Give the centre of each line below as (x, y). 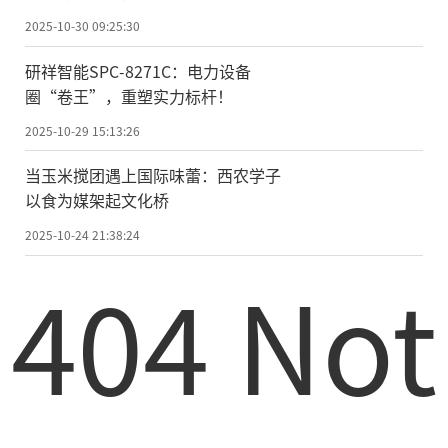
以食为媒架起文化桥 (97, 200)
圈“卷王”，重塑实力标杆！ (129, 95)
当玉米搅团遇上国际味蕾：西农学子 (153, 175)
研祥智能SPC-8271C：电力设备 (138, 70)
